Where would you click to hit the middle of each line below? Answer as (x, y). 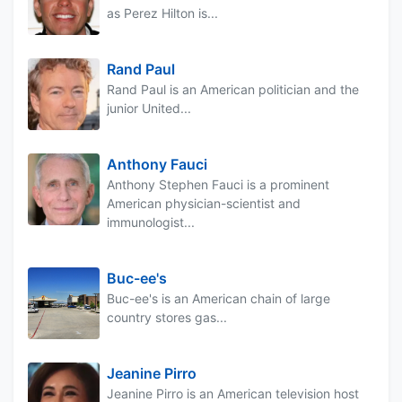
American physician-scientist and (204, 204)
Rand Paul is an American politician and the (233, 90)
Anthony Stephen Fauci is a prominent (218, 185)
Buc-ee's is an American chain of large (218, 299)
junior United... (149, 109)
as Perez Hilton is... (162, 13)
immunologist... (151, 223)
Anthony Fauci (157, 165)
